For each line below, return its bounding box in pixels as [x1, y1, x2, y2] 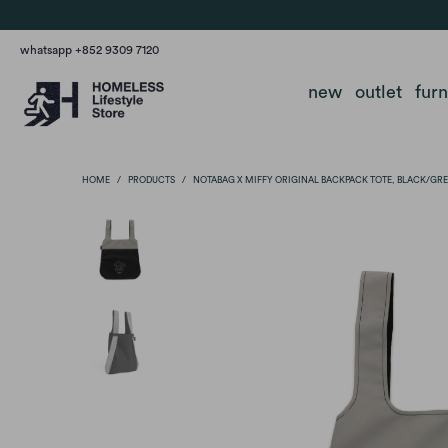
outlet [354, 83, 402, 101]
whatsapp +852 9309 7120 [20, 44, 159, 56]
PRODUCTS [128, 175, 175, 185]
